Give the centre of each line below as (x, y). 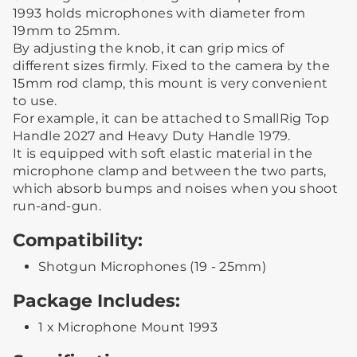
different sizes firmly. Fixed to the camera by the (172, 65)
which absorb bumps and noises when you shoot (176, 188)
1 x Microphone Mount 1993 (128, 327)
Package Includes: (96, 300)
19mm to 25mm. (67, 30)
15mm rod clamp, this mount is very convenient (171, 83)
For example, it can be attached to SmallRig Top (171, 118)
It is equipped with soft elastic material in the (163, 153)
